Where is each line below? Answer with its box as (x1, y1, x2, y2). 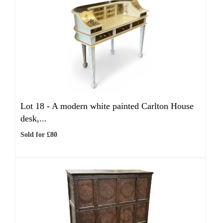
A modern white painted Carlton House (52, 101, 194, 111)
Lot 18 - (20, 101, 52, 111)
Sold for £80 (20, 131, 57, 138)
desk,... (20, 113, 47, 123)
